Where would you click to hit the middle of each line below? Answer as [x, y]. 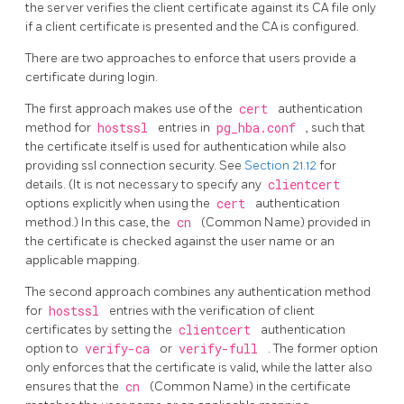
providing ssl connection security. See [135, 165]
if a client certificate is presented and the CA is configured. [192, 26]
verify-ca [120, 349]
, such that [335, 127]
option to [53, 348]
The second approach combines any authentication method [198, 291]
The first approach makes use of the [130, 108]
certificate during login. [92, 77]
